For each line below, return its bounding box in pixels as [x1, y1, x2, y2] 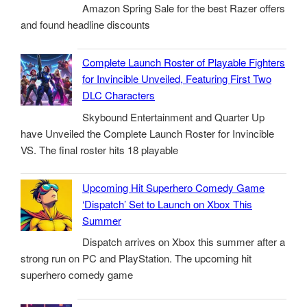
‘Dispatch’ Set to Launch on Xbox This [82, 196, 252, 211]
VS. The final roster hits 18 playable [21, 142, 178, 157]
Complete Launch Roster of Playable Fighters [82, 55, 285, 70]
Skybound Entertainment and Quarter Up [82, 109, 265, 124]
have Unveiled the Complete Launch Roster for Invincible [21, 125, 274, 140]
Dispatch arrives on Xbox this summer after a [82, 234, 285, 249]
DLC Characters [82, 88, 155, 103]
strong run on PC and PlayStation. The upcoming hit [21, 251, 251, 266]
